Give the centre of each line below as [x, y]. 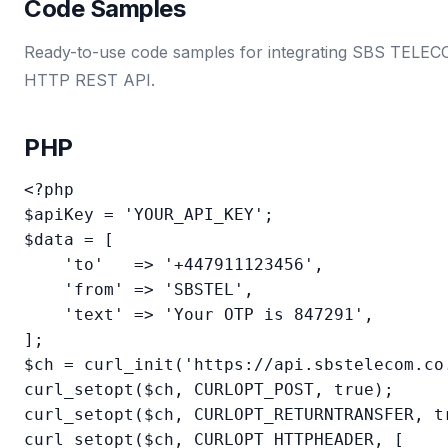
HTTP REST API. [89, 80]
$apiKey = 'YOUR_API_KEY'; [149, 214]
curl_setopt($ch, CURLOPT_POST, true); [209, 389]
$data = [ [69, 239]
